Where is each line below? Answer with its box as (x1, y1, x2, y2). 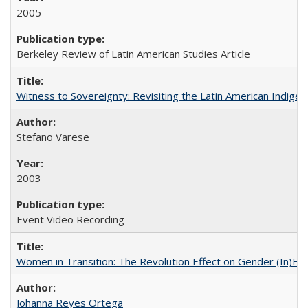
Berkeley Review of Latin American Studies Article (16, 46, 250, 60)
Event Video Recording (16, 212, 124, 226)
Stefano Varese (16, 129, 89, 144)
